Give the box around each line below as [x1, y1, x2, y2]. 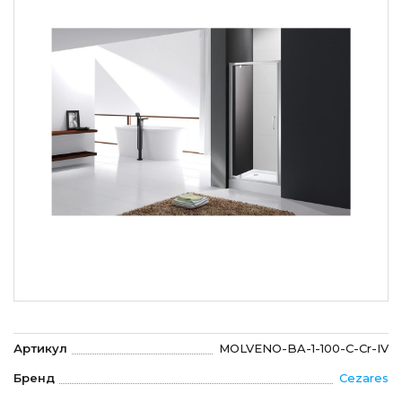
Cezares [339, 371, 389, 386]
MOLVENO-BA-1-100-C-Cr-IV [219, 341, 389, 356]
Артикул [13, 341, 67, 356]
